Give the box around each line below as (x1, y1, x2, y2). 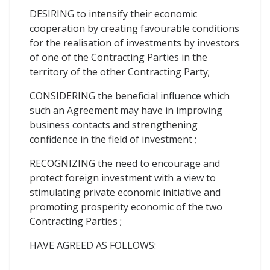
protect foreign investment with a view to (30, 171, 216, 185)
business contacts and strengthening (30, 118, 198, 132)
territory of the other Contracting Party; (30, 65, 210, 79)
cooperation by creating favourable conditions (30, 22, 239, 36)
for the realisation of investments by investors (30, 36, 239, 50)
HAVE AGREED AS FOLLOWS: (30, 239, 156, 253)
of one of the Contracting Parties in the (30, 51, 207, 64)
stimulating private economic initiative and (30, 186, 221, 199)
